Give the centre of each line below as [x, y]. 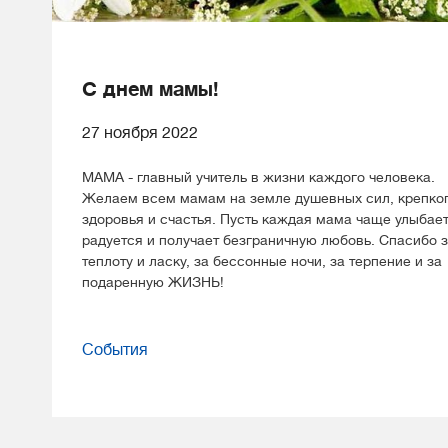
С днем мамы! [150, 90]
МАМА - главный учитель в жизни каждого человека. [258, 177]
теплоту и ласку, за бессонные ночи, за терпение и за [262, 261]
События [115, 350]
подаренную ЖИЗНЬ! [153, 282]
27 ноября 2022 [140, 133]
